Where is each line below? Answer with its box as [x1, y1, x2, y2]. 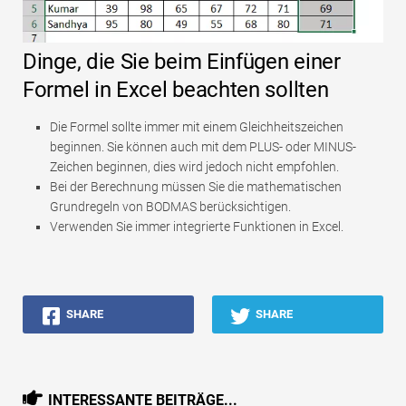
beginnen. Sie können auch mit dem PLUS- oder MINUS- [50, 140, 356, 155]
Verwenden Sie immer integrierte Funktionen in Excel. [50, 219, 343, 235]
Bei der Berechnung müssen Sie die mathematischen [50, 179, 342, 195]
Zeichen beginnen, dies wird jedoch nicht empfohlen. [50, 159, 339, 175]
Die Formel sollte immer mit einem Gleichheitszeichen [50, 120, 343, 135]
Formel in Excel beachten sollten [23, 77, 329, 103]
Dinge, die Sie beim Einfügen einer [23, 49, 341, 75]
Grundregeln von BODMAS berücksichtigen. [50, 199, 291, 215]
